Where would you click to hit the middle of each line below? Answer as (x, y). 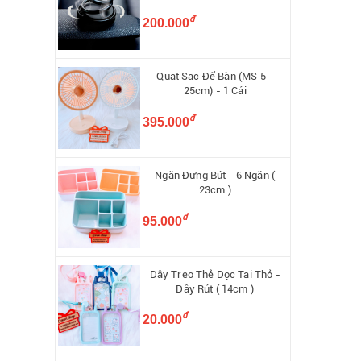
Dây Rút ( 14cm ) (215, 288)
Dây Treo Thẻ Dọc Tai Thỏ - (215, 274)
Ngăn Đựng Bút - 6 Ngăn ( (215, 175)
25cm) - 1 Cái (215, 91)
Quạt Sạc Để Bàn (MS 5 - (215, 77)
